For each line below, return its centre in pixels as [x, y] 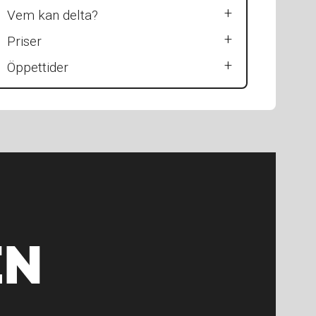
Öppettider [37, 68]
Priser [24, 42]
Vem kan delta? [52, 16]
